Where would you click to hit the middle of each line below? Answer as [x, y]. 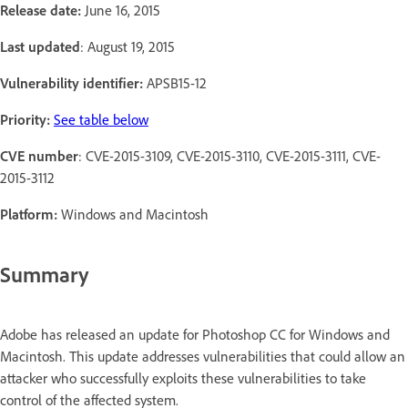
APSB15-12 [177, 82]
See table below [101, 119]
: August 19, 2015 [127, 46]
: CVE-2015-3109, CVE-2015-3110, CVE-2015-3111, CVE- [229, 155]
